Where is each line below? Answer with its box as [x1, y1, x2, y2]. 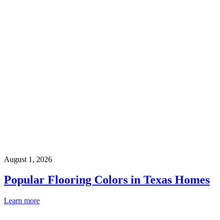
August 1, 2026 [4, 155, 52, 164]
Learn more [4, 196, 40, 205]
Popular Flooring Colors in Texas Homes [4, 173, 210, 187]
